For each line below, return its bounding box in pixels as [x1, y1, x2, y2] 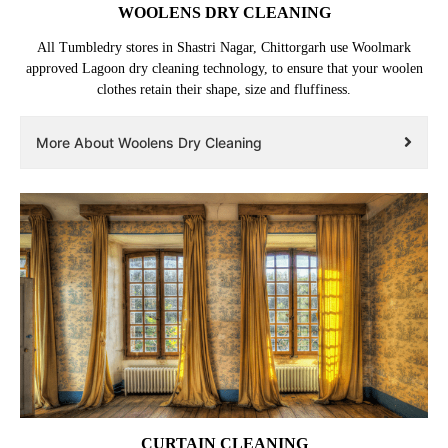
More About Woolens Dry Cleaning [36, 133, 262, 151]
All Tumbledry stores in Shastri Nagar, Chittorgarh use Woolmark [37, 39, 411, 55]
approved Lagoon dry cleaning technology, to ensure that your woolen [25, 60, 423, 76]
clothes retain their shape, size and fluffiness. [97, 81, 351, 97]
